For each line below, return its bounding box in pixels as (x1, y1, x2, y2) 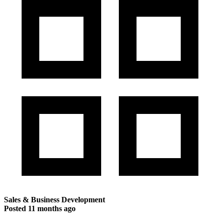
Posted (4, 204, 28, 213)
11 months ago (28, 204, 76, 213)
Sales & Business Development (4, 195, 105, 204)
